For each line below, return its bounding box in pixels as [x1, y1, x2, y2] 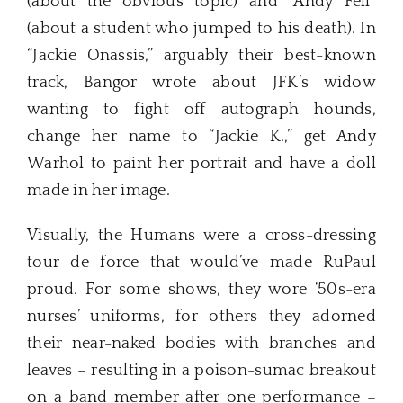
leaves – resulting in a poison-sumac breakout [27, 361, 376, 380]
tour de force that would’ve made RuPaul [27, 253, 376, 272]
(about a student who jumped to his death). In [27, 19, 376, 38]
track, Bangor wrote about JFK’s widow [27, 73, 376, 92]
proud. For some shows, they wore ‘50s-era [27, 280, 376, 299]
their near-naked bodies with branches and [27, 334, 376, 353]
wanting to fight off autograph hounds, [27, 100, 376, 119]
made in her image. [27, 181, 170, 200]
